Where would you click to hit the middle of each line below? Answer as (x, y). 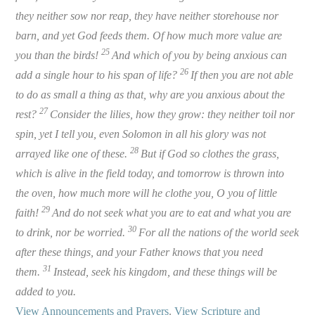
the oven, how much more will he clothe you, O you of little (147, 193)
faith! (29, 212)
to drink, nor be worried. (72, 232)
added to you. (46, 291)
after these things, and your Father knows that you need (140, 252)
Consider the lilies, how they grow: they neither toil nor (173, 114)
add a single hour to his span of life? (98, 75)
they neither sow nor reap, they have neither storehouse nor (147, 15)
